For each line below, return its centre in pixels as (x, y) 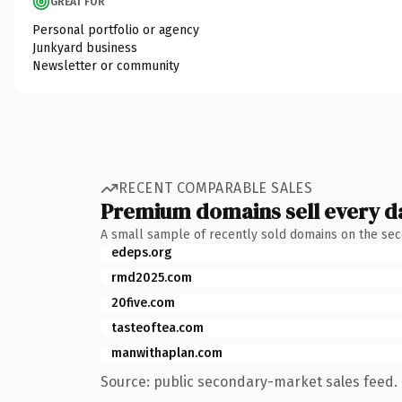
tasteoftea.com (157, 328)
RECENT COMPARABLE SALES (216, 188)
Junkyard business (85, 48)
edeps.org (141, 252)
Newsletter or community (106, 66)
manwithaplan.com (167, 353)
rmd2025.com (152, 277)
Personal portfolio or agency (116, 30)
